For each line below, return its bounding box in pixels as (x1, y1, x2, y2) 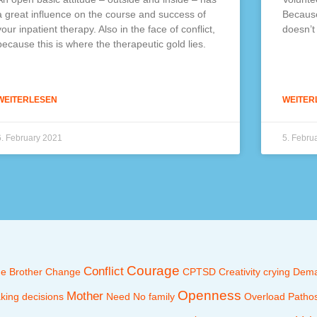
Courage (127, 263, 180, 278)
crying (263, 265, 290, 277)
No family (133, 290, 175, 302)
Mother (67, 289, 103, 303)
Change (45, 265, 81, 277)
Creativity (219, 265, 260, 277)
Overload (244, 290, 285, 302)
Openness (178, 287, 241, 303)
